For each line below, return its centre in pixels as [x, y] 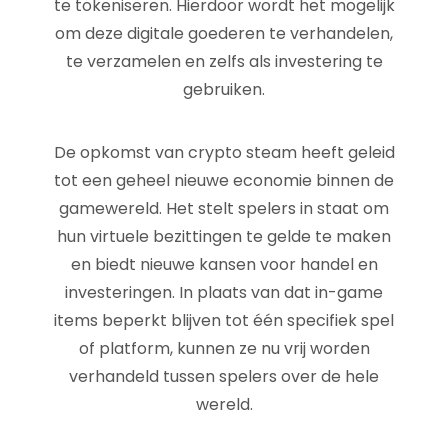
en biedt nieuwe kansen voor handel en [224, 264]
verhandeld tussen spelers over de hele [224, 376]
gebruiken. [224, 89]
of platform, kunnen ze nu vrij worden [224, 348]
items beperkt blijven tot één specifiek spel [224, 320]
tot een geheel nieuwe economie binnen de [224, 180]
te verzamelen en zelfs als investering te [224, 61]
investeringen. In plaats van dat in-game [224, 292]
